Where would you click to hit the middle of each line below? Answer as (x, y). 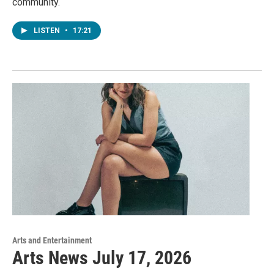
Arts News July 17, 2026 (102, 257)
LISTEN (48, 30)
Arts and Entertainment (52, 240)
